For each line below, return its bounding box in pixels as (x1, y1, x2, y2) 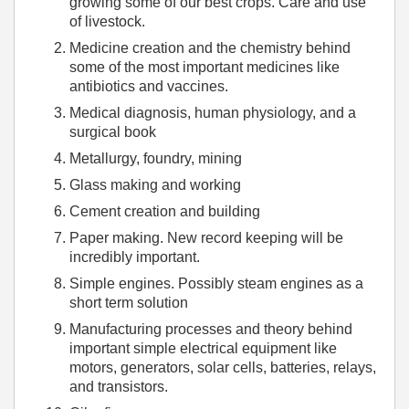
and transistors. (69, 379, 168, 394)
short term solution (69, 295, 188, 310)
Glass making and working (69, 177, 241, 193)
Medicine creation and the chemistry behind (69, 40, 351, 56)
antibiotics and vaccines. (69, 79, 228, 94)
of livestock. (69, 14, 145, 29)
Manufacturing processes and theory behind (69, 321, 352, 337)
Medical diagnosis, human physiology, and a (69, 105, 356, 121)
